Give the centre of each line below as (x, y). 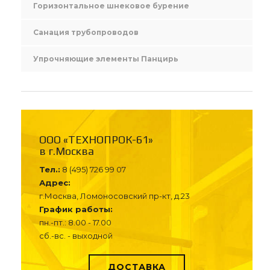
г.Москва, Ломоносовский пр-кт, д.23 (115, 196)
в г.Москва (67, 151)
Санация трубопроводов (86, 32)
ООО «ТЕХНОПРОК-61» (96, 139)
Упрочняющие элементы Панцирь (106, 58)
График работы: (76, 209)
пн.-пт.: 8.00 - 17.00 (75, 222)
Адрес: (55, 182)
